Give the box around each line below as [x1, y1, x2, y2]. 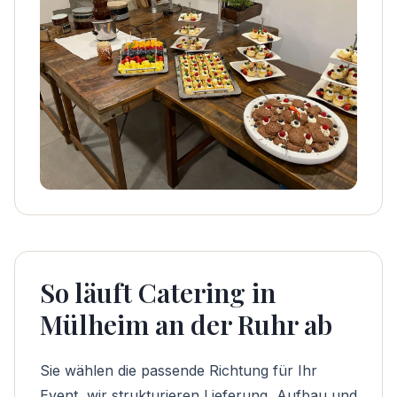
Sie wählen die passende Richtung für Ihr [40, 362, 317, 379]
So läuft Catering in [40, 275, 276, 310]
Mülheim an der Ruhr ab [40, 307, 332, 342]
